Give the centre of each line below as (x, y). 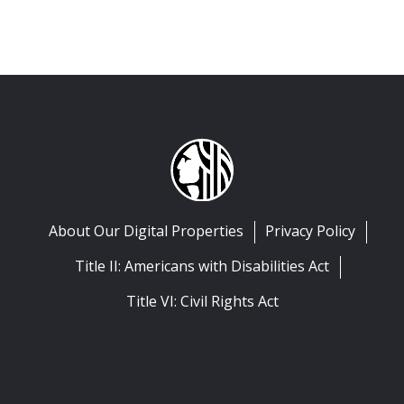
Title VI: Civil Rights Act (202, 301)
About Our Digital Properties (146, 231)
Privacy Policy (310, 231)
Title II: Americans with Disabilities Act (202, 266)
